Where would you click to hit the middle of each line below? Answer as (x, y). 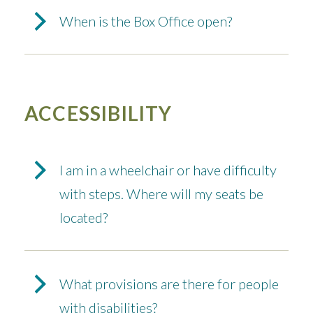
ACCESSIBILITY (99, 114)
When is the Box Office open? (146, 21)
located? (83, 218)
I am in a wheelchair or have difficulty (168, 170)
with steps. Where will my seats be (161, 194)
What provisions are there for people (169, 284)
